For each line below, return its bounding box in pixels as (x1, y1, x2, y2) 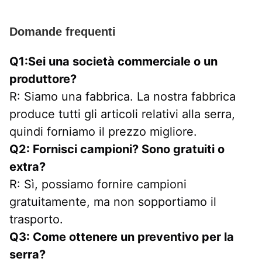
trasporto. (9, 212, 63, 226)
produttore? (9, 71, 77, 86)
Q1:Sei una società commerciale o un (9, 54, 218, 68)
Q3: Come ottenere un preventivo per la (9, 229, 234, 244)
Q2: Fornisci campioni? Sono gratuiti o (9, 142, 225, 156)
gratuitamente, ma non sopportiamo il (9, 194, 216, 209)
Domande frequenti (9, 25, 116, 38)
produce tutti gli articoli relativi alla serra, (9, 106, 235, 121)
